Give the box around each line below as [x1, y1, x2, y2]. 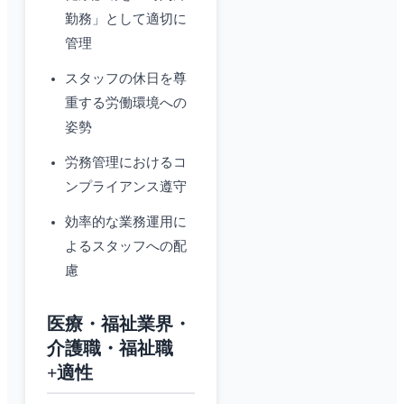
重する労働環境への [65, 96, 187, 111]
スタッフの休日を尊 [65, 71, 187, 87]
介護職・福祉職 [47, 338, 173, 359]
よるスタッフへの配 [65, 239, 187, 254]
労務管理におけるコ [65, 155, 187, 170]
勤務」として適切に [65, 12, 187, 27]
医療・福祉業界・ [47, 314, 191, 335]
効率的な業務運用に [65, 215, 187, 230]
